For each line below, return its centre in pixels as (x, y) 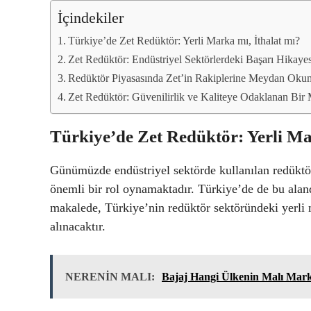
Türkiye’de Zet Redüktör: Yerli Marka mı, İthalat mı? (184, 41)
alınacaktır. (78, 226)
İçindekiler (91, 18)
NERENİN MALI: (110, 276)
